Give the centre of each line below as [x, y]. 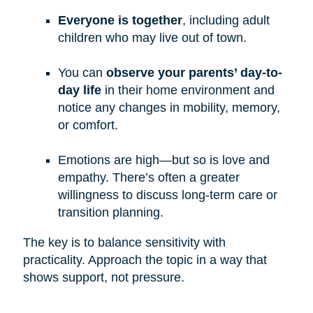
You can [82, 73]
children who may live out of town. [152, 38]
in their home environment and [188, 90]
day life [79, 90]
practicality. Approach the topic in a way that [145, 260]
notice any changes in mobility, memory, [169, 108]
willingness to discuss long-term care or [167, 195]
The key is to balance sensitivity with [124, 243]
